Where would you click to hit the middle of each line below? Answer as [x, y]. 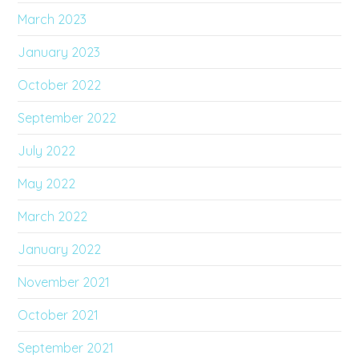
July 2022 [47, 150]
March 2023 [52, 19]
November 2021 [64, 282]
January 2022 [60, 249]
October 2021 [58, 315]
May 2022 [47, 183]
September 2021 [66, 347]
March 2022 [53, 216]
